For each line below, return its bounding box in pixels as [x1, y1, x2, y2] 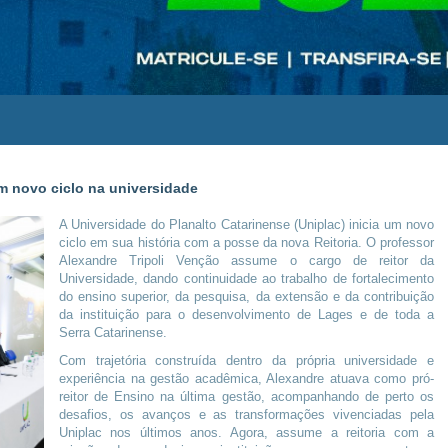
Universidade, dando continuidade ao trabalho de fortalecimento [59, 271, 434, 286]
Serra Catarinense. [59, 325, 167, 340]
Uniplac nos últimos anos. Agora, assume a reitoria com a [59, 425, 434, 440]
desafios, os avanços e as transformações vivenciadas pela [59, 407, 434, 422]
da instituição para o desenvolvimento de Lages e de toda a [59, 307, 434, 322]
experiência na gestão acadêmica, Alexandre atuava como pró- [59, 371, 434, 386]
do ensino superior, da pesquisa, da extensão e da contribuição [59, 289, 434, 304]
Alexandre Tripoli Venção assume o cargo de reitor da [59, 253, 434, 268]
